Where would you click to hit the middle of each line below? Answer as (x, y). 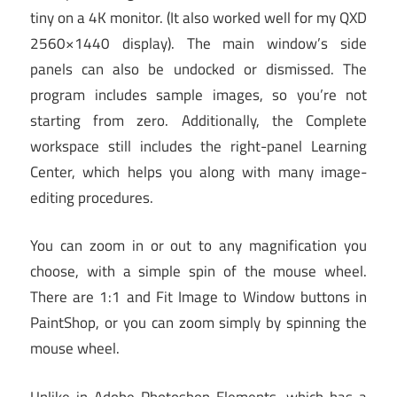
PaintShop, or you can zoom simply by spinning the (198, 323)
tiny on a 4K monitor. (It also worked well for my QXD (198, 17)
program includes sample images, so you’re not (198, 94)
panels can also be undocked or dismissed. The (198, 69)
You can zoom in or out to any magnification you (198, 246)
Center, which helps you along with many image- (198, 171)
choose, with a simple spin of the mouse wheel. (198, 272)
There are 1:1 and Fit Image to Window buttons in (198, 297)
